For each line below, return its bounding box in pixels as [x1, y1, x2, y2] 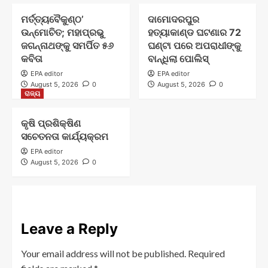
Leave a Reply [21, 220, 118, 237]
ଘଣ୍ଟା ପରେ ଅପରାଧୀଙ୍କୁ [147, 39, 241, 51]
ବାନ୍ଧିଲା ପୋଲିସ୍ [147, 52, 208, 65]
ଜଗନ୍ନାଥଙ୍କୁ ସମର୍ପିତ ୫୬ [21, 39, 114, 51]
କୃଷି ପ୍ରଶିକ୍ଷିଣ [21, 117, 81, 129]
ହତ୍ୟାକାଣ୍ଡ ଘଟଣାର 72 [147, 26, 241, 38]
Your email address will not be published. [21, 247, 186, 259]
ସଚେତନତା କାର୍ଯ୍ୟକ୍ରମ [21, 130, 108, 142]
